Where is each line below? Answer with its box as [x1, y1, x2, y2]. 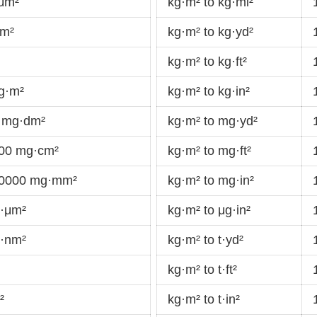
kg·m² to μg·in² [168, 203, 250, 218]
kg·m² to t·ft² [168, 263, 237, 277]
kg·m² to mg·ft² [168, 144, 251, 158]
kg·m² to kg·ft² [168, 54, 247, 69]
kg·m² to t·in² [168, 292, 240, 307]
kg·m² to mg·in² [168, 173, 254, 188]
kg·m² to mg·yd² [168, 114, 258, 129]
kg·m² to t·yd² [168, 233, 243, 248]
